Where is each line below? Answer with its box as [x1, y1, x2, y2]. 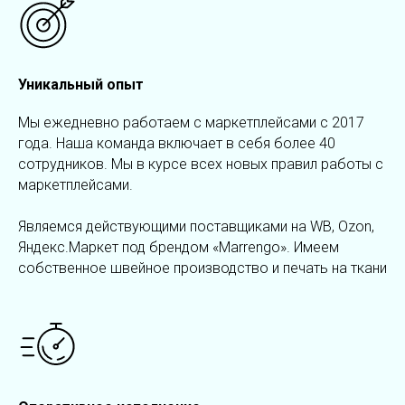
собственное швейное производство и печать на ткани [18, 259, 387, 278]
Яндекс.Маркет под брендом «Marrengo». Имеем [18, 239, 339, 257]
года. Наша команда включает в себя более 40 [18, 135, 335, 153]
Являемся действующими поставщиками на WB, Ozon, [18, 218, 374, 236]
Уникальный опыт [18, 76, 144, 94]
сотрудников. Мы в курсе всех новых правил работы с [18, 155, 383, 174]
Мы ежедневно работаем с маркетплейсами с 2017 [18, 114, 364, 132]
